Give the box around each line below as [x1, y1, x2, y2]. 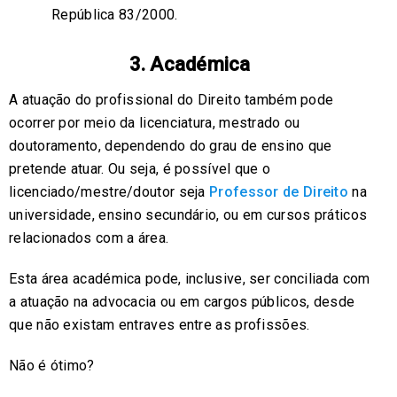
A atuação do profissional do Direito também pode [9, 90, 334, 108]
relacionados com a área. [9, 229, 169, 246]
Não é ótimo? [9, 356, 95, 374]
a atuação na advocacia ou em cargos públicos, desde [9, 292, 355, 310]
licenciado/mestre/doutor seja [9, 183, 210, 200]
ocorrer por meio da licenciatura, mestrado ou [9, 113, 300, 131]
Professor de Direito [209, 183, 349, 200]
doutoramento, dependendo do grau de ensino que [9, 136, 332, 154]
